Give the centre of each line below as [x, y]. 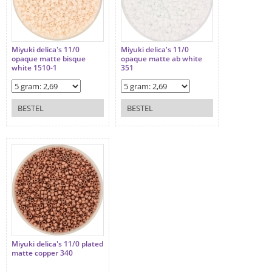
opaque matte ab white [161, 59]
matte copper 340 [42, 253]
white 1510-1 [34, 68]
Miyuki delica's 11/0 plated [57, 244]
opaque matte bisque [49, 59]
